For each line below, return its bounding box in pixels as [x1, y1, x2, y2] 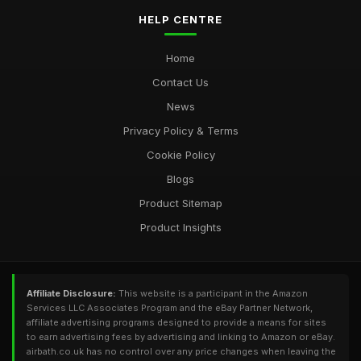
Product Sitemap [139, 197, 222, 210]
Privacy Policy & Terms [122, 124, 239, 137]
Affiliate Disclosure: [27, 288, 116, 299]
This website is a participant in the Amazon [116, 288, 308, 299]
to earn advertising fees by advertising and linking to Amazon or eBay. [27, 331, 335, 342]
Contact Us [152, 76, 209, 89]
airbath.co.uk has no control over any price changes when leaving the [27, 346, 336, 357]
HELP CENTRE [139, 13, 222, 26]
